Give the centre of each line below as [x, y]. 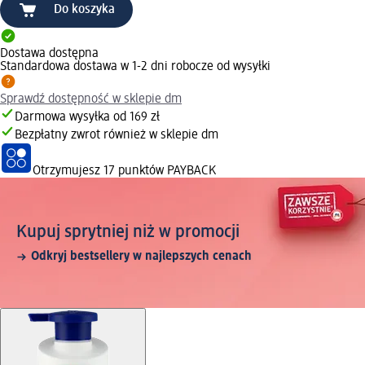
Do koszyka [84, 10]
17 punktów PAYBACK [160, 172]
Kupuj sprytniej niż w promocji [128, 233]
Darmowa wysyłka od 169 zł [87, 118]
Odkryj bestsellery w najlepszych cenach [141, 257]
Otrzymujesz [68, 172]
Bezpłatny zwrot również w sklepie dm [117, 136]
